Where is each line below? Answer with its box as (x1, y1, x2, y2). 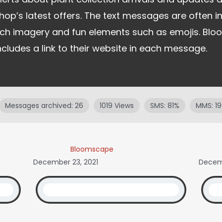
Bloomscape (70, 144, 113, 155)
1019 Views (99, 101, 134, 111)
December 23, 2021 (33, 157, 98, 167)
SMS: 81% (150, 101, 179, 111)
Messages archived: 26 (4, 101, 83, 111)
